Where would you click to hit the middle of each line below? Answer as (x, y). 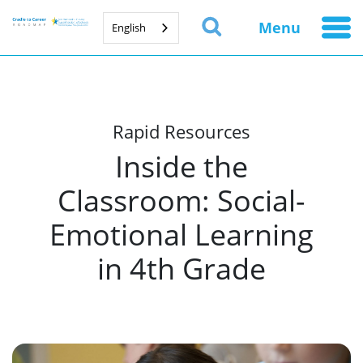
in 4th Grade (181, 268)
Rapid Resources (181, 132)
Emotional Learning (181, 234)
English (129, 27)
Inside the (181, 166)
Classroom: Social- (181, 200)
